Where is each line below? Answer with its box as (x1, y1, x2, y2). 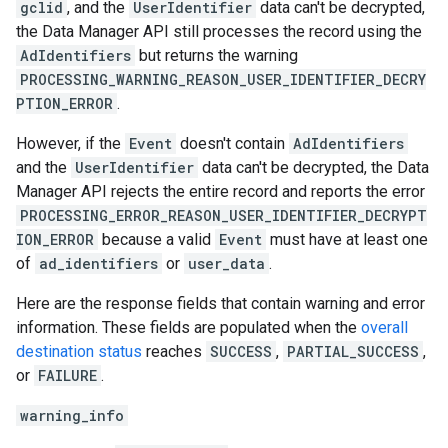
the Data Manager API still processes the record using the (16, 21, 422, 41)
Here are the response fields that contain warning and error (16, 293, 425, 313)
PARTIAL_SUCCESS (287, 341, 419, 361)
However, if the (16, 133, 125, 153)
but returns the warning (135, 45, 298, 65)
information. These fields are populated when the (16, 317, 361, 337)
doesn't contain (176, 133, 289, 153)
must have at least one (266, 229, 428, 249)
